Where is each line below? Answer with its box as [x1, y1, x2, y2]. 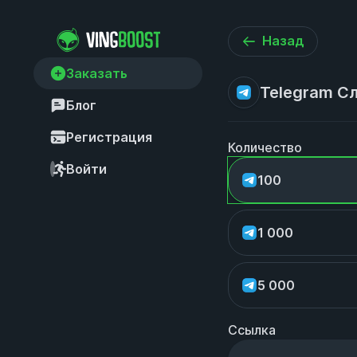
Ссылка [228, 322, 276, 338]
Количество [228, 139, 302, 155]
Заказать [66, 65, 127, 81]
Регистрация [66, 129, 152, 145]
